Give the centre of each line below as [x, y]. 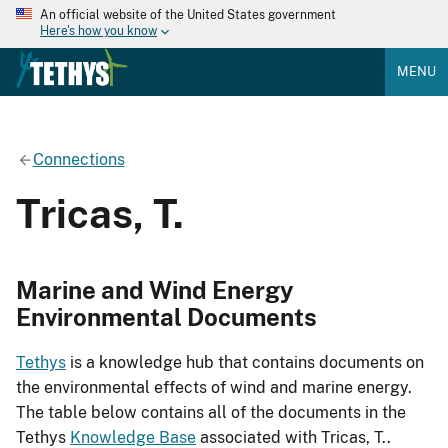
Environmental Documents [166, 316]
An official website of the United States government [188, 15]
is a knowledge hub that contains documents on [245, 363]
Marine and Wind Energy [155, 289]
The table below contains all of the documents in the [211, 413]
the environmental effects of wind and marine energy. [214, 388]
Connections [78, 159]
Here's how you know [98, 31]
